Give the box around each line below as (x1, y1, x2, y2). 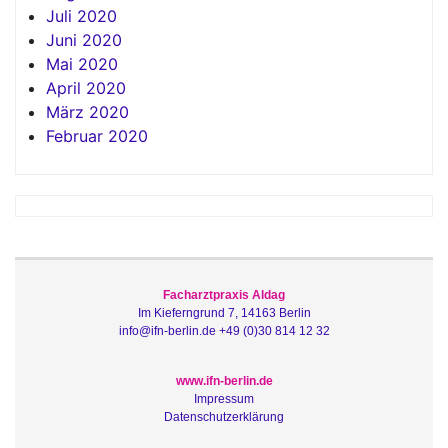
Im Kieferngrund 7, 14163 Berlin (137, 305, 311, 320)
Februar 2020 (46, 125, 148, 146)
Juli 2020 (46, 5, 117, 26)
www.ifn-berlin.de (175, 373, 273, 388)
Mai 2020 (46, 53, 118, 74)
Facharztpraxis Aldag (163, 287, 285, 302)
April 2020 (46, 77, 126, 98)
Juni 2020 (46, 29, 122, 50)
